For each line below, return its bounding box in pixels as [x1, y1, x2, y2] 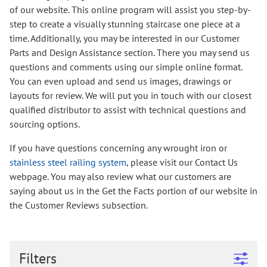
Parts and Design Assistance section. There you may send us [10, 46, 250, 59]
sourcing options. [10, 118, 80, 131]
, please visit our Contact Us [126, 156, 238, 169]
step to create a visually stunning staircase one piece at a [10, 18, 240, 30]
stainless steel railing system [10, 156, 126, 169]
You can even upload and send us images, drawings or [10, 75, 231, 88]
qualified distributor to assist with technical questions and [10, 104, 246, 116]
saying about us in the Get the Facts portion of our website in [10, 185, 257, 197]
